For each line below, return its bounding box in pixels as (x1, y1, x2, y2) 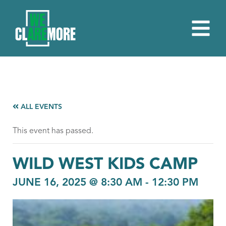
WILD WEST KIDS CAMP (13, 157, 198, 173)
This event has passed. (13, 127, 93, 135)
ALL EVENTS (19, 103, 63, 110)
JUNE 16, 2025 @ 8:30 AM (13, 178, 142, 188)
